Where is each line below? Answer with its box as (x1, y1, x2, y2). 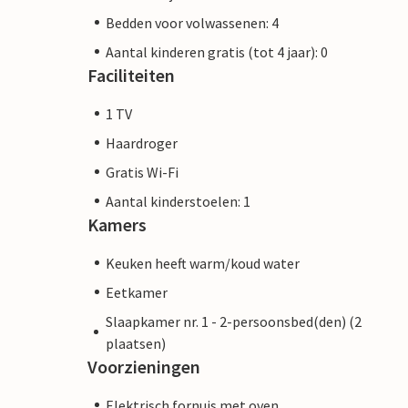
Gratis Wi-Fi (106, 162, 178, 181)
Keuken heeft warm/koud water (106, 253, 300, 272)
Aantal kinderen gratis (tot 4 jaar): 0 (106, 42, 328, 61)
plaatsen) (105, 333, 166, 352)
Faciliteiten (87, 63, 175, 87)
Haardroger (106, 133, 178, 152)
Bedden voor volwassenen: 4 (106, 13, 279, 32)
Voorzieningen (87, 354, 200, 378)
